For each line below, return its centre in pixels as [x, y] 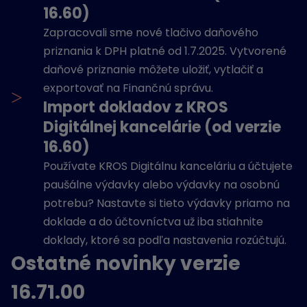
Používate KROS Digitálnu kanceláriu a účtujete [168, 166]
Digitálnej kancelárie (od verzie [162, 127]
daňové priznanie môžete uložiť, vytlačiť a [153, 70]
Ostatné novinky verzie [126, 263]
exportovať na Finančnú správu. [128, 88]
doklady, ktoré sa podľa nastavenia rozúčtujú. [165, 240]
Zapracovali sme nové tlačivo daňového [151, 33]
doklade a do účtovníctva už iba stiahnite [153, 222]
